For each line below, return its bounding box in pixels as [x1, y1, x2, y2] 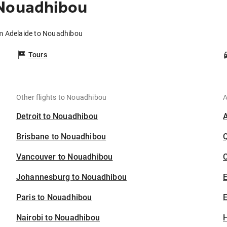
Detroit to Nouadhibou [16, 111, 98, 122]
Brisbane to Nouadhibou [16, 132, 106, 142]
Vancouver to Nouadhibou [16, 152, 113, 162]
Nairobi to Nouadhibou [16, 213, 100, 223]
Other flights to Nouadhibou [16, 93, 107, 102]
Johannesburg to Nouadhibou [16, 172, 127, 182]
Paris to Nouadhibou [16, 193, 92, 203]
